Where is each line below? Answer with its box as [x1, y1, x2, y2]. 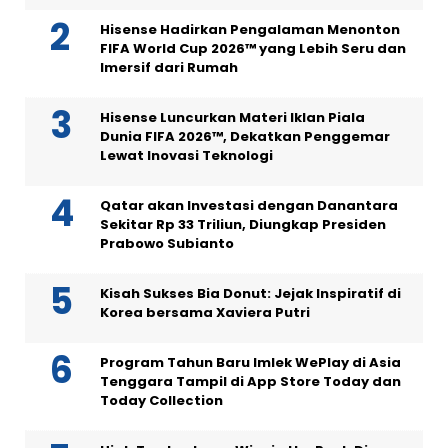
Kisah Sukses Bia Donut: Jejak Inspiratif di [100, 284, 401, 304]
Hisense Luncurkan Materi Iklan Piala [100, 108, 365, 128]
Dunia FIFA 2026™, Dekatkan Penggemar [100, 127, 390, 147]
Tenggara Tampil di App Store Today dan [100, 372, 401, 392]
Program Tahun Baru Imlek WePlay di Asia [100, 353, 401, 373]
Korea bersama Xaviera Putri [100, 303, 310, 323]
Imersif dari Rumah [100, 58, 238, 78]
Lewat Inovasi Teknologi [100, 146, 273, 166]
